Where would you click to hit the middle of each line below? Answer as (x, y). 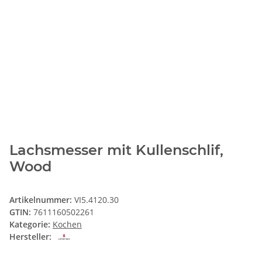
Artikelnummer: (42, 199)
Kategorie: (31, 224)
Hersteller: (30, 236)
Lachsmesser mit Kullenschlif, (116, 150)
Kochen (67, 224)
